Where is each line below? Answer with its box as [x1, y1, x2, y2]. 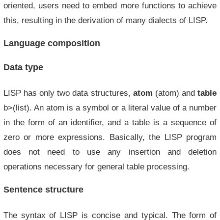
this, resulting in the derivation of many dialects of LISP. [3, 16, 208, 25]
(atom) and [152, 88, 198, 97]
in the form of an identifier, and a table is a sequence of [3, 118, 217, 127]
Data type [3, 62, 43, 72]
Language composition [3, 38, 100, 48]
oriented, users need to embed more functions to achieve [3, 1, 217, 10]
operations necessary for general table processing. [3, 162, 190, 171]
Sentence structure [3, 185, 83, 194]
